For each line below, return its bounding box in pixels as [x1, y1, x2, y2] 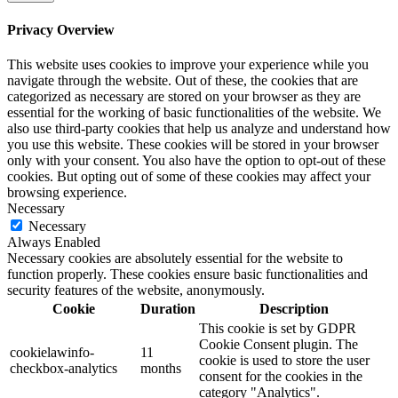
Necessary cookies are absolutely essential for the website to [7, 250, 343, 266]
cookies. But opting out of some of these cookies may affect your [7, 168, 370, 184]
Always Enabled [7, 234, 100, 250]
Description [259, 300, 329, 316]
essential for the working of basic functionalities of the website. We [7, 104, 381, 120]
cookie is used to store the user [199, 352, 370, 368]
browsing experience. [7, 184, 127, 200]
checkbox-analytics [10, 360, 117, 376]
